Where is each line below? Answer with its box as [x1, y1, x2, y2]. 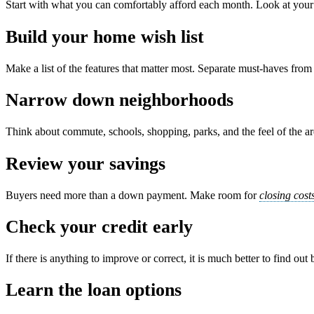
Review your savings [6, 153, 165, 174]
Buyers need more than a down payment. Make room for [6, 189, 259, 201]
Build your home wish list [6, 26, 204, 47]
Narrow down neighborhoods [6, 90, 233, 111]
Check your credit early [6, 216, 193, 237]
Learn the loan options [6, 280, 182, 301]
